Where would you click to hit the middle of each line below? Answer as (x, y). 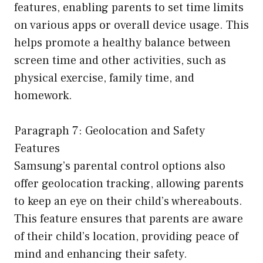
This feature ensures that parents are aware (129, 219)
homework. (43, 95)
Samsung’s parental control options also (120, 166)
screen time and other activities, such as (120, 60)
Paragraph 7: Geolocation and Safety (109, 131)
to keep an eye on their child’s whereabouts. (128, 201)
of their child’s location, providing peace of (126, 236)
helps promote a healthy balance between (122, 43)
